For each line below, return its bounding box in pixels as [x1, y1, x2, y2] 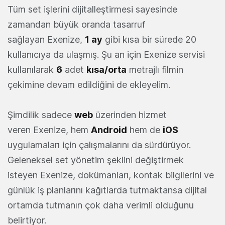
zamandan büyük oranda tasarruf [8, 19, 145, 30]
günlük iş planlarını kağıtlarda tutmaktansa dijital [8, 185, 207, 196]
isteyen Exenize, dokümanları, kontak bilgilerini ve [8, 170, 214, 181]
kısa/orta [86, 64, 127, 75]
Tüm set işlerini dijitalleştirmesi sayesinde [8, 4, 177, 15]
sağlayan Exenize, [8, 34, 85, 45]
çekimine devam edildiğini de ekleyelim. [8, 79, 170, 90]
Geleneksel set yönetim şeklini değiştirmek [8, 155, 184, 166]
